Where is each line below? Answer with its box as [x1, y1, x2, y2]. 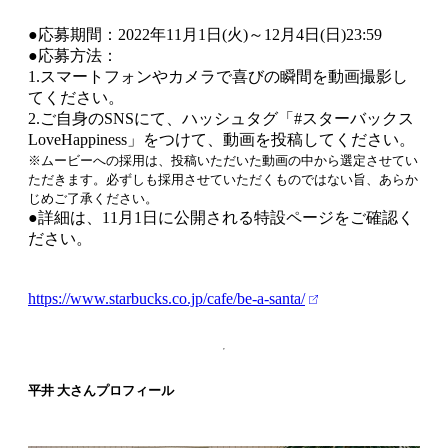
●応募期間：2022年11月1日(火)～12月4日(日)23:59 [28, 25, 382, 43]
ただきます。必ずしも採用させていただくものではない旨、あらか [28, 171, 418, 187]
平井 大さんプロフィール [28, 382, 174, 398]
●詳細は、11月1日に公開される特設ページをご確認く [28, 208, 414, 226]
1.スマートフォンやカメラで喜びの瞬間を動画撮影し [28, 67, 408, 85]
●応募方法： [28, 46, 118, 64]
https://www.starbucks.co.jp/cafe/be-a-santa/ [28, 289, 305, 307]
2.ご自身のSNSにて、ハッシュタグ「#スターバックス [28, 109, 414, 127]
